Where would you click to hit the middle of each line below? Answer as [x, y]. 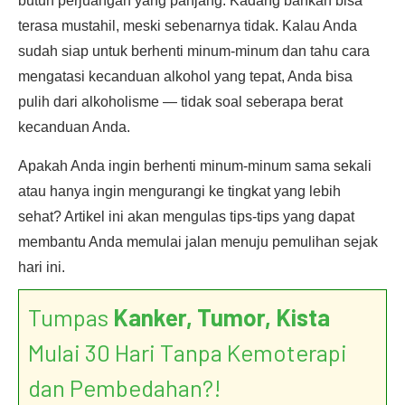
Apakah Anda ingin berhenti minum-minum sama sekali [195, 166]
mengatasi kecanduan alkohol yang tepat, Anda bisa [185, 76]
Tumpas [71, 317]
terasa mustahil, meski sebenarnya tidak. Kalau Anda [188, 26]
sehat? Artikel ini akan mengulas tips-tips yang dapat [186, 217]
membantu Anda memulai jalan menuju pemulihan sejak [198, 242]
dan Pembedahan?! [125, 387]
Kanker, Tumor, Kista [221, 317]
